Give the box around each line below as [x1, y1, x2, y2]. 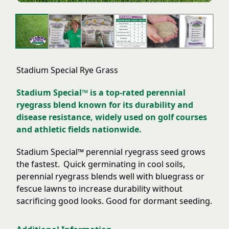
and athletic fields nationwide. [16, 123, 142, 135]
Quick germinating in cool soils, [63, 158, 185, 170]
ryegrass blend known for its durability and [16, 99, 193, 110]
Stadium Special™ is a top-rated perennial [16, 86, 186, 98]
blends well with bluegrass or [89, 170, 204, 182]
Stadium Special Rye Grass [16, 64, 118, 76]
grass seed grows [137, 146, 205, 157]
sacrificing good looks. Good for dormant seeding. [16, 195, 212, 207]
